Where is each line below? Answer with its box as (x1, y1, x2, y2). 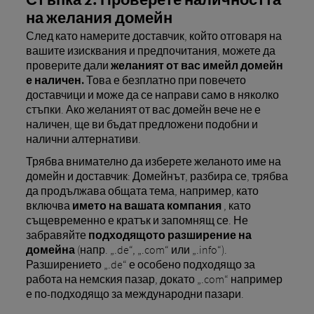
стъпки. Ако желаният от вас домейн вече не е (25, 102, 261, 117)
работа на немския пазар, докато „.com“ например (25, 272, 282, 287)
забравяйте (25, 228, 88, 243)
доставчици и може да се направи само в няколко (25, 88, 279, 102)
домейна (25, 243, 75, 257)
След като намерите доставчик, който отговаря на (25, 29, 282, 43)
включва (25, 198, 72, 213)
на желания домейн (25, 7, 172, 27)
